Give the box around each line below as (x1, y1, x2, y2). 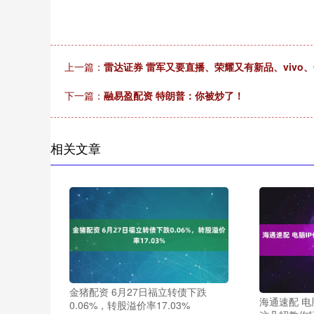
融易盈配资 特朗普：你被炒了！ (104, 88, 244, 102)
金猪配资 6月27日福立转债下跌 (69, 284, 207, 299)
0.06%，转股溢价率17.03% (69, 297, 191, 312)
